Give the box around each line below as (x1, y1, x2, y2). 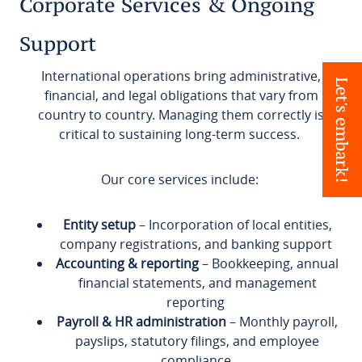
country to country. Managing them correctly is (38, 105, 324, 124)
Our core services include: (100, 170, 262, 188)
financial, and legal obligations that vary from (44, 86, 318, 104)
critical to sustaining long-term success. (59, 124, 303, 143)
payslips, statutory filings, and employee (75, 331, 319, 350)
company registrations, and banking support (59, 234, 335, 253)
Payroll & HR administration (57, 312, 226, 330)
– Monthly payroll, (226, 312, 338, 330)
